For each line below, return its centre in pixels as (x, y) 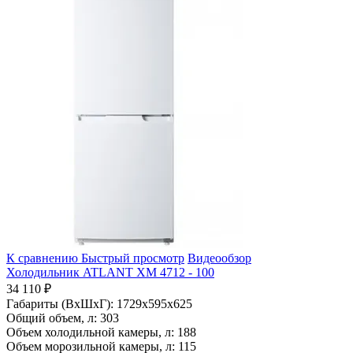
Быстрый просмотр (133, 258)
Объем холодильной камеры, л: (90, 332)
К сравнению (44, 258)
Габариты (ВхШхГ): (60, 303)
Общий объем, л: (52, 318)
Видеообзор (219, 258)
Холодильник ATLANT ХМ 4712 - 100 (110, 272)
